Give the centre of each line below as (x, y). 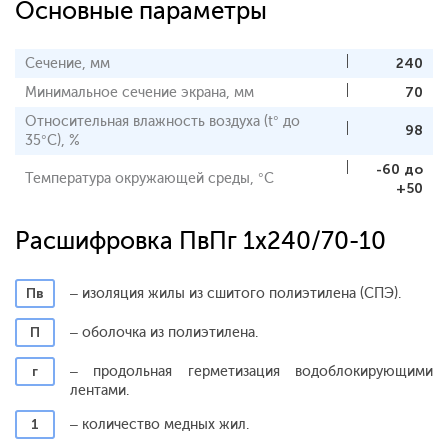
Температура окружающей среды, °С (149, 178)
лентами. (99, 390)
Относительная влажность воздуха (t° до (162, 121)
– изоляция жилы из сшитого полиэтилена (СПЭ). (235, 293)
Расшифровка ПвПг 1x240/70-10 (200, 240)
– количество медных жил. (159, 424)
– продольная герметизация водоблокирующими (251, 371)
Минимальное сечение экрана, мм (139, 92)
